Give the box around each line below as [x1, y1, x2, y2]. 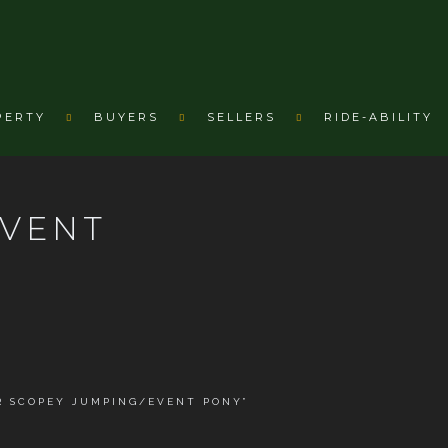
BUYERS [94, 110, 159, 124]
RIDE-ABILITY [324, 110, 433, 124]
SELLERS [207, 110, 276, 124]
